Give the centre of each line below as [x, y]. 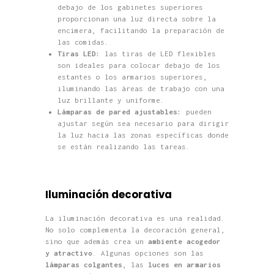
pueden [196, 111]
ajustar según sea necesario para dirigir [143, 123]
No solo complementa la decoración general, [135, 229]
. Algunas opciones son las [148, 253]
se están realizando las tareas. [124, 146]
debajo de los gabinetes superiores [130, 7]
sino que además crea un [97, 241]
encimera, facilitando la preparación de [141, 30]
